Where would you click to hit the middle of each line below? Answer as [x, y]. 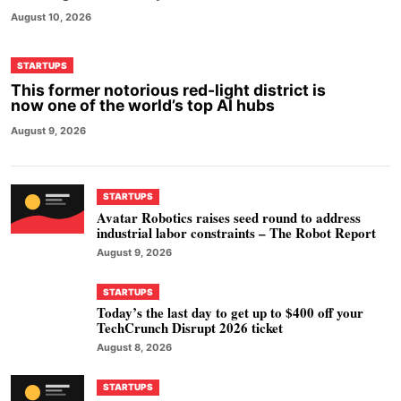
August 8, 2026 [134, 348]
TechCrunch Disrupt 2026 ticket [190, 328]
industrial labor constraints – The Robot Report [236, 232]
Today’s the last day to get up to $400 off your [230, 313]
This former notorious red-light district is [168, 90]
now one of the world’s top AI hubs [143, 106]
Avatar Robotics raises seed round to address [229, 217]
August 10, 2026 [51, 17]
